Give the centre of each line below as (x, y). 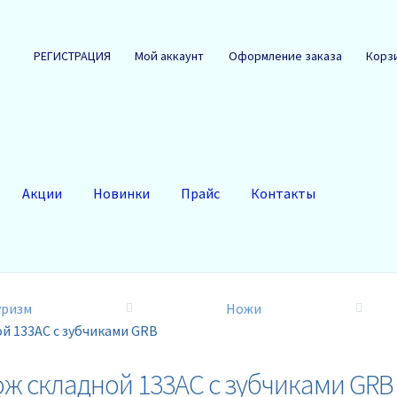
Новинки (122, 193)
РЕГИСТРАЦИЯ (72, 55)
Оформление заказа (285, 55)
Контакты (284, 193)
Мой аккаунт (170, 55)
